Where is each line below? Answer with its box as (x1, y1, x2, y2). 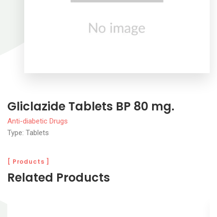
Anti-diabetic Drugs (7, 116, 68, 125)
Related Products (7, 169, 110, 186)
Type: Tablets (7, 128, 49, 137)
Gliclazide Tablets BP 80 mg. (7, 98, 174, 114)
